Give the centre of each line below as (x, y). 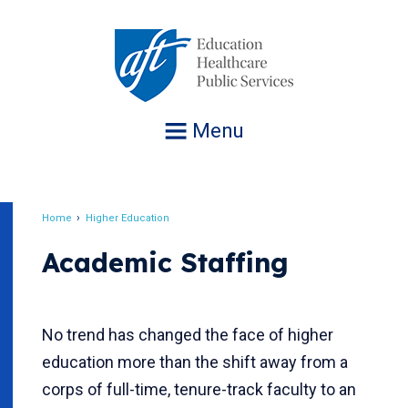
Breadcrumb (107, 235)
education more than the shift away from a (195, 362)
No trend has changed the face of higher (188, 335)
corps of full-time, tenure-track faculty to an (199, 389)
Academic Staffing (165, 262)
